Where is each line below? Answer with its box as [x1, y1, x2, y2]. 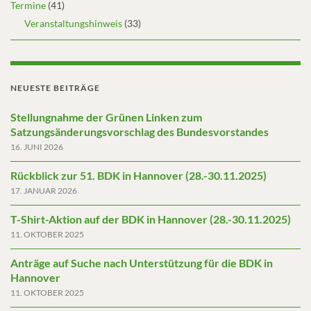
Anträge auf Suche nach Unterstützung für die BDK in [10, 255, 273, 269]
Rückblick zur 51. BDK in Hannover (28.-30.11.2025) [10, 168, 267, 182]
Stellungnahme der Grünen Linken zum [10, 110, 202, 124]
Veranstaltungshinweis [24, 17, 122, 29]
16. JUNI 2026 [10, 141, 63, 152]
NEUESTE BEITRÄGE [10, 82, 100, 93]
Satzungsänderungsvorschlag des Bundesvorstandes [10, 124, 269, 138]
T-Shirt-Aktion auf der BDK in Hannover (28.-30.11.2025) [10, 212, 291, 226]
